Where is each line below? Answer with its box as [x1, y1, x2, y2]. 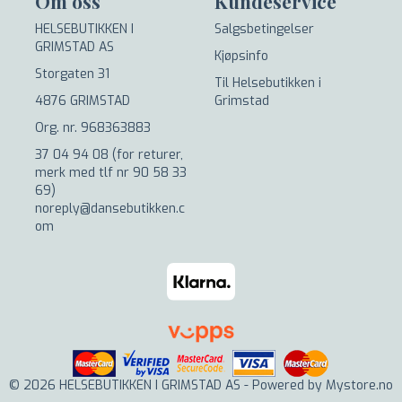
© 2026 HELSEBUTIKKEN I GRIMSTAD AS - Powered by [9, 377, 326, 395]
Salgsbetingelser [214, 20, 314, 38]
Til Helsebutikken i [214, 74, 321, 92]
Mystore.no [326, 377, 393, 395]
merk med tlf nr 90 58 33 [35, 163, 187, 181]
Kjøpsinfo [214, 47, 268, 65]
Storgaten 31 [35, 65, 109, 83]
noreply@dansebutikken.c [35, 199, 185, 217]
